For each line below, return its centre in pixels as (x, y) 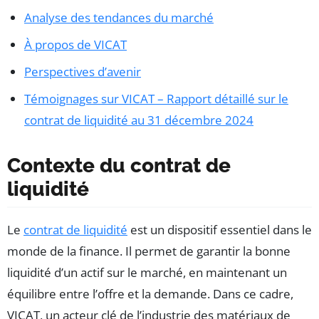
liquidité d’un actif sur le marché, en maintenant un (147, 273)
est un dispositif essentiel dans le (220, 230)
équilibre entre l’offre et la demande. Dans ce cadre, (150, 294)
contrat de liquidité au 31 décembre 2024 (139, 120)
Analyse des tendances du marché (119, 18)
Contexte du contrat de (119, 166)
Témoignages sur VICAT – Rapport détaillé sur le (156, 99)
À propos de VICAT (75, 45)
